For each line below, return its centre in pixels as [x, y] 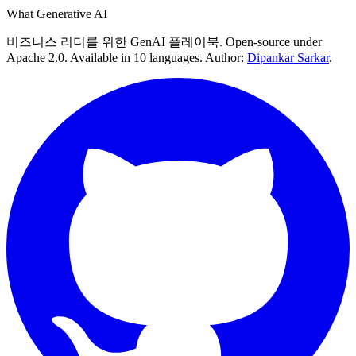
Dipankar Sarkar [288, 58]
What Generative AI [57, 14]
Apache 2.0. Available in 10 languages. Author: [127, 58]
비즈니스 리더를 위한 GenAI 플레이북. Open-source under [164, 42]
